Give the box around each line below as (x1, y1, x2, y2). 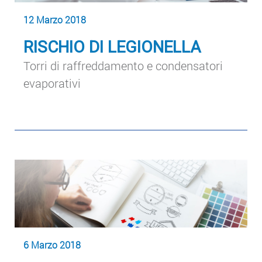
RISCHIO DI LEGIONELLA (23, 37, 201, 57)
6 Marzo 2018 (23, 238, 81, 251)
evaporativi (23, 75, 81, 91)
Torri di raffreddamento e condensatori (23, 58, 223, 74)
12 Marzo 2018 (23, 13, 86, 26)
